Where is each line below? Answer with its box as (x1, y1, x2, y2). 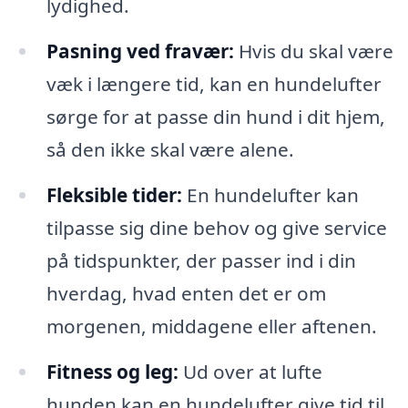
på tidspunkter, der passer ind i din (46, 247, 356, 273)
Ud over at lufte (178, 358, 322, 384)
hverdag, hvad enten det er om (46, 280, 326, 306)
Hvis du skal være (233, 37, 393, 64)
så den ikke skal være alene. (46, 136, 294, 162)
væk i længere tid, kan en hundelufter (46, 70, 382, 97)
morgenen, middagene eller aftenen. (46, 312, 377, 339)
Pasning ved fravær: (46, 37, 234, 64)
